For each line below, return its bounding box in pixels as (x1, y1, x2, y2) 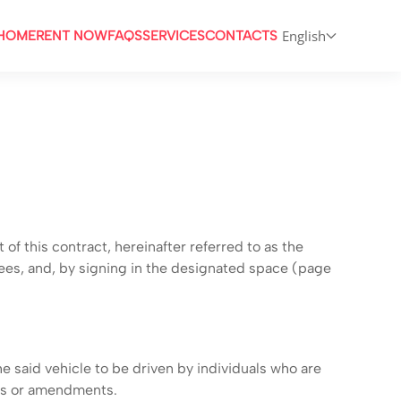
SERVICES (142, 28, 205, 44)
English (282, 27, 326, 45)
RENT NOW (36, 28, 107, 44)
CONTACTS (205, 28, 277, 44)
